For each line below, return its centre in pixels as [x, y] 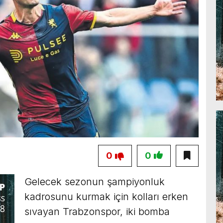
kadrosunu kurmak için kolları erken [106, 196]
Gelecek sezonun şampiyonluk [95, 181]
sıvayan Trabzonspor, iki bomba [97, 211]
